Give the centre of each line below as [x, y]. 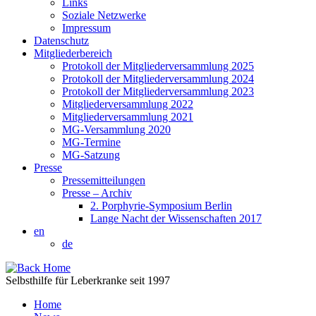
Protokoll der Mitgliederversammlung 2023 [158, 91]
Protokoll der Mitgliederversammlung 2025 [158, 66]
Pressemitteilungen [104, 180]
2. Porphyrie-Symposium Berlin [161, 206]
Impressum [86, 28]
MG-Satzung [91, 155]
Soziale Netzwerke [104, 15]
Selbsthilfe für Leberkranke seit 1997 [88, 280]
